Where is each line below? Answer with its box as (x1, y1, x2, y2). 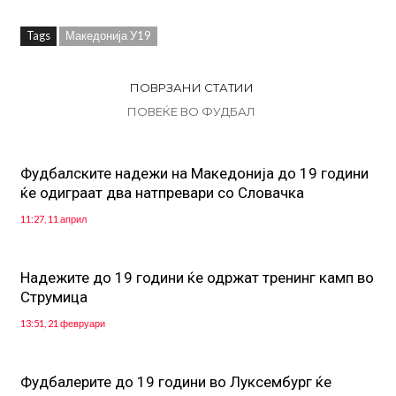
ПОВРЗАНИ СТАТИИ (129, 80, 254, 95)
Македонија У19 (65, 28, 151, 43)
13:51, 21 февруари (19, 317, 105, 330)
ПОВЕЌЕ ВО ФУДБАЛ (127, 104, 255, 119)
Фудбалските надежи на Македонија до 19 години (19, 164, 369, 183)
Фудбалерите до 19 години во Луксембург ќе (19, 373, 331, 392)
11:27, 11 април (19, 213, 87, 225)
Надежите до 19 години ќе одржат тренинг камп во (19, 269, 374, 287)
